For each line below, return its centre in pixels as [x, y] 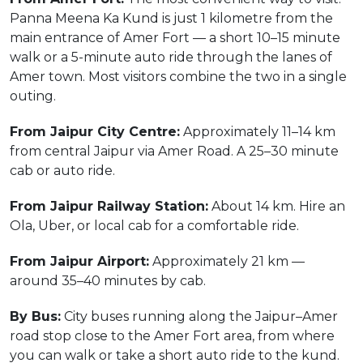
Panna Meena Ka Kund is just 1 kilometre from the [171, 18]
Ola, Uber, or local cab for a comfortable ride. [154, 226]
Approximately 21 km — [227, 261]
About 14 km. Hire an [277, 206]
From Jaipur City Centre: [95, 132]
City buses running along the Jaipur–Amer [199, 316]
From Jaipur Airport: [79, 261]
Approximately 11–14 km [258, 132]
